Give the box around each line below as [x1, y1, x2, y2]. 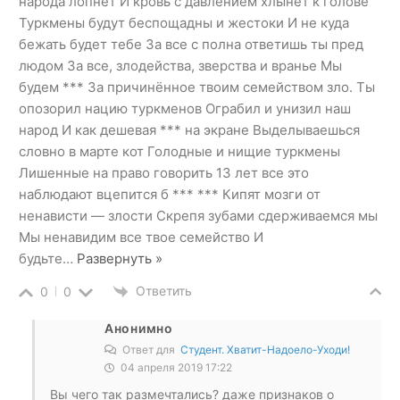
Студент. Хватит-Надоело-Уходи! [180, 343, 350, 357]
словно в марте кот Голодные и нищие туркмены [19, 142, 340, 160]
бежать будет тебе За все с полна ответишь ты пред [19, 35, 363, 53]
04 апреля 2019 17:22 [118, 361, 232, 375]
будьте [19, 249, 62, 267]
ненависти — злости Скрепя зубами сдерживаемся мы [19, 206, 378, 224]
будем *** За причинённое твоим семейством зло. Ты [19, 78, 375, 96]
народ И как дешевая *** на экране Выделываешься [19, 121, 360, 138]
